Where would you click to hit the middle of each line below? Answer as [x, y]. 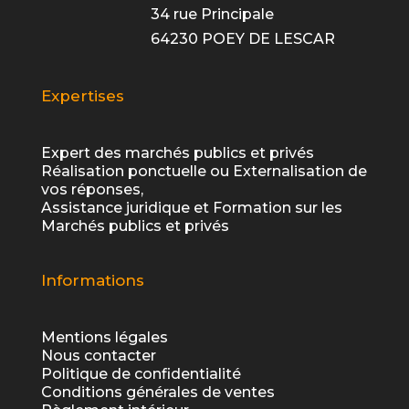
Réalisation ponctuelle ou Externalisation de [204, 172]
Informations [92, 281]
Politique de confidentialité [141, 374]
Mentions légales [104, 338]
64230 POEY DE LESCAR [242, 38]
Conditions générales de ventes [157, 393]
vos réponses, [92, 190]
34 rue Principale [212, 14]
